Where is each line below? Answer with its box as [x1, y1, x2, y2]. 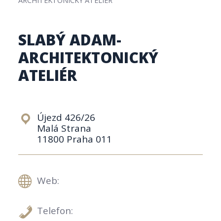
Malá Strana [37, 121, 92, 135]
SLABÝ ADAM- [18, 29, 122, 50]
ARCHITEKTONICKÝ [18, 47, 159, 68]
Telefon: [37, 204, 74, 218]
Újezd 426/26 [37, 110, 96, 124]
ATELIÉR [18, 65, 77, 85]
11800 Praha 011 [37, 132, 112, 146]
